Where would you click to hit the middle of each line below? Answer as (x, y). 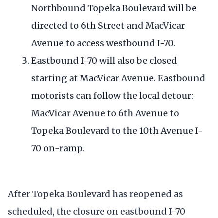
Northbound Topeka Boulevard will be (114, 8)
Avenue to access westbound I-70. (103, 43)
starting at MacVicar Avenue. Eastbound (118, 78)
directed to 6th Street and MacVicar (108, 26)
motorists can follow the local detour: (112, 96)
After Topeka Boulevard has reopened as (95, 194)
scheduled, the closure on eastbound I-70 (97, 211)
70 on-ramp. (58, 148)
